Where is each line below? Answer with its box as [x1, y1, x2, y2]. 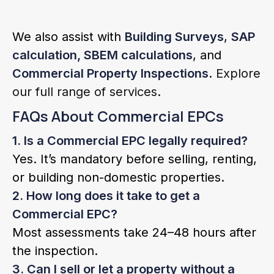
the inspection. [12, 243, 98, 258]
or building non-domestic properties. [12, 170, 224, 185]
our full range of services [12, 84, 157, 99]
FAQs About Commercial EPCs [12, 106, 224, 126]
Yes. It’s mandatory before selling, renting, [12, 152, 257, 166]
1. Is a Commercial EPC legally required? [12, 133, 248, 148]
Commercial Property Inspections [12, 66, 209, 81]
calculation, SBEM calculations [12, 48, 193, 62]
